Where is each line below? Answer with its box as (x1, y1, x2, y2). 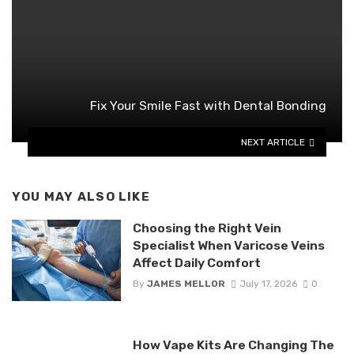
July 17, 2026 (239, 277, 297, 289)
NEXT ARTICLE (241, 136, 306, 148)
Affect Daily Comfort (132, 254, 261, 270)
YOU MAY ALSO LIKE (12, 190, 150, 205)
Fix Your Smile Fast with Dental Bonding (90, 98, 326, 114)
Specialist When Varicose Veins (132, 237, 325, 253)
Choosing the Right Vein (132, 220, 281, 235)
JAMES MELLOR (146, 277, 225, 289)
